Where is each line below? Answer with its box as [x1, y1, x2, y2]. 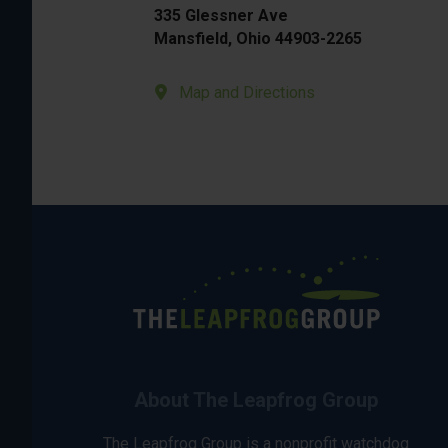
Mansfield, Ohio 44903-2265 [154, 29, 362, 48]
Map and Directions [179, 83, 315, 102]
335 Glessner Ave [154, 6, 288, 25]
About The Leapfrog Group [134, 388, 378, 412]
